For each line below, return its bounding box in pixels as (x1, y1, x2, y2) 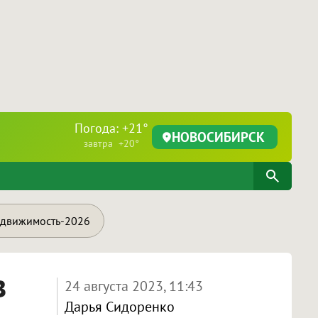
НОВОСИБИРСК (172, 128, 265, 146)
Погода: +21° (75, 120, 148, 136)
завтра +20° (84, 137, 139, 150)
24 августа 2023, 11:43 (64, 277, 203, 295)
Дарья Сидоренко (64, 297, 175, 316)
